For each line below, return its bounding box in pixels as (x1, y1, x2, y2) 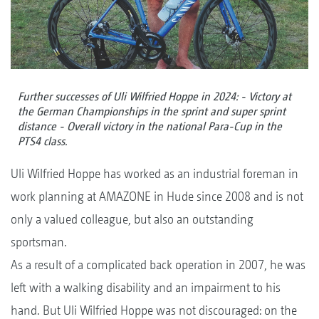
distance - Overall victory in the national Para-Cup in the (18, 119, 282, 133)
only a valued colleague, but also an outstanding (11, 211, 253, 226)
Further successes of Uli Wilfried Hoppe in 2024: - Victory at (18, 89, 291, 103)
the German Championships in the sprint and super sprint (18, 104, 286, 118)
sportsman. (11, 234, 67, 249)
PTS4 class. (18, 134, 68, 148)
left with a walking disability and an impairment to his (11, 279, 281, 295)
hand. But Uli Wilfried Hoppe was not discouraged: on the (11, 302, 297, 318)
